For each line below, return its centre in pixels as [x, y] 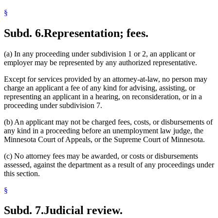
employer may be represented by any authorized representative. [100, 62]
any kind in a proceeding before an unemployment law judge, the [104, 130]
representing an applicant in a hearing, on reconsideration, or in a [103, 96]
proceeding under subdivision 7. [53, 105]
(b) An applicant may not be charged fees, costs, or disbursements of [108, 122]
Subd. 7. [24, 210]
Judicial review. [83, 210]
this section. [22, 173]
